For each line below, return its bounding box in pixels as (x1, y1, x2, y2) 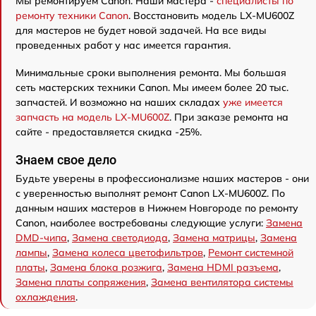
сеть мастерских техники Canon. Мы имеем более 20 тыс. (16, 81, 288, 95)
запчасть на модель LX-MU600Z (16, 111, 169, 124)
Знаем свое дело (16, 152, 116, 168)
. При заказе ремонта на (169, 111, 288, 124)
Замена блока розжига (50, 261, 162, 274)
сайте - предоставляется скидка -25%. (16, 126, 202, 139)
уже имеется (223, 96, 283, 109)
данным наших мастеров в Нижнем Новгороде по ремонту (16, 202, 298, 215)
